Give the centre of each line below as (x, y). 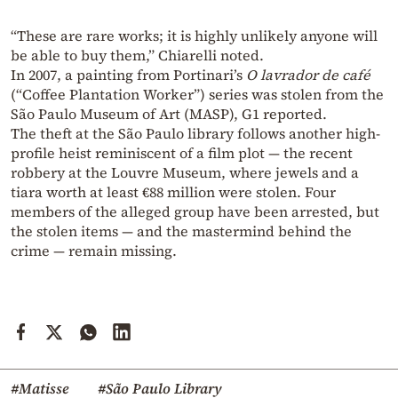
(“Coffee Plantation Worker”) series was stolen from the (197, 95)
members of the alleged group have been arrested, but (195, 212)
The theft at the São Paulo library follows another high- (195, 134)
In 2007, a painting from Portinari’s (128, 75)
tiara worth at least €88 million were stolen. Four (173, 192)
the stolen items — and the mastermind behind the (181, 231)
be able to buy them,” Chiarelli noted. (137, 56)
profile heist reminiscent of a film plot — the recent (182, 153)
